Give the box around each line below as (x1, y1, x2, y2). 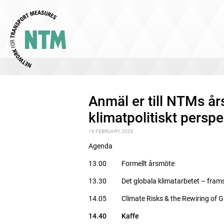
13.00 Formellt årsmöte (88, 159, 174, 167)
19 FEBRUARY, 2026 (88, 128, 133, 134)
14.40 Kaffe (88, 212, 139, 220)
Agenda (88, 142, 112, 150)
